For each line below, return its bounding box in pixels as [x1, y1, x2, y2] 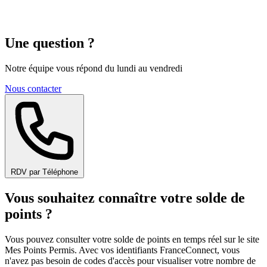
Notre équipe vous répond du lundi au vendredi [5, 63, 182, 74]
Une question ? [5, 35, 95, 51]
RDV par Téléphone [11, 167, 78, 177]
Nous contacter [5, 83, 61, 94]
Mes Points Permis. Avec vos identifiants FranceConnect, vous [5, 245, 240, 256]
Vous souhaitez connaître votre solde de [5, 190, 245, 206]
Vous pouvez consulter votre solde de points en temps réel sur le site [5, 234, 259, 245]
